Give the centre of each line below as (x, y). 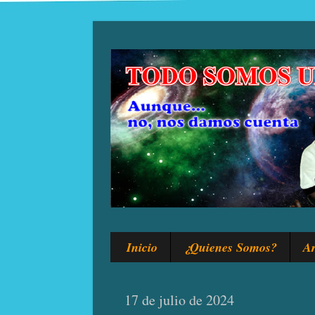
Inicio (142, 247)
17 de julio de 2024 (179, 300)
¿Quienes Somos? (230, 247)
